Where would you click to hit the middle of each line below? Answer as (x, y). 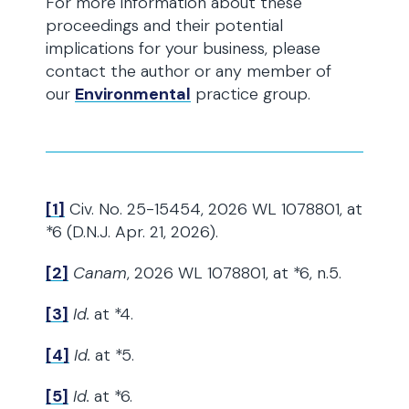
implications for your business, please (183, 48)
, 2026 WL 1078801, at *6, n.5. (234, 273)
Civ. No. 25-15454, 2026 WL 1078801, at (214, 209)
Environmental (133, 94)
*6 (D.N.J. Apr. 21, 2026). (132, 232)
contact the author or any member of (189, 71)
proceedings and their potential (164, 26)
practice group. (251, 94)
